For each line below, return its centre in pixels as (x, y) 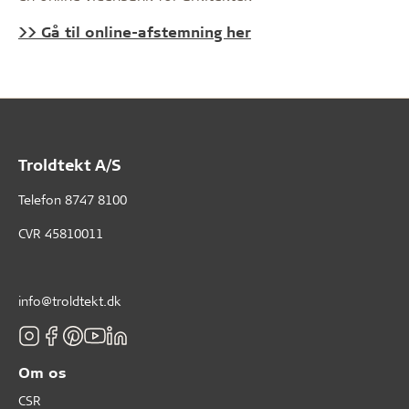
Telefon (42, 199)
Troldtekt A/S (70, 164)
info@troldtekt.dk (70, 301)
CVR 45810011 (61, 233)
